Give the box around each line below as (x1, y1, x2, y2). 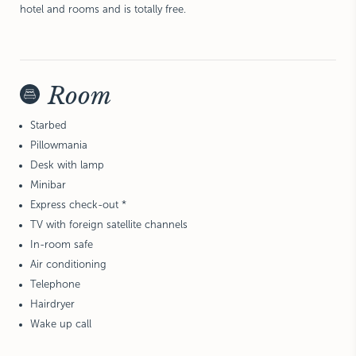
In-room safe (30, 238, 93, 250)
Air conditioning (30, 258, 106, 270)
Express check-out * (30, 199, 126, 211)
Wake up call (30, 318, 91, 330)
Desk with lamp (30, 159, 104, 171)
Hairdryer (30, 298, 75, 310)
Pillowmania (30, 139, 87, 151)
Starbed (30, 119, 67, 131)
